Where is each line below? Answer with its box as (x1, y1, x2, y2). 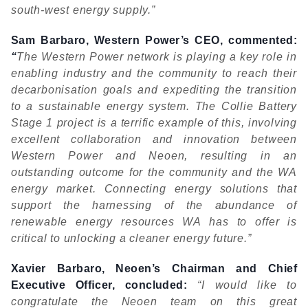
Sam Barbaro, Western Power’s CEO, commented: (11, 34, 297, 46)
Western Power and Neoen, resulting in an (11, 150, 297, 162)
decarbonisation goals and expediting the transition (11, 84, 297, 96)
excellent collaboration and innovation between (11, 133, 297, 145)
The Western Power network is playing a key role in (16, 51, 297, 63)
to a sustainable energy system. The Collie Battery (11, 100, 297, 112)
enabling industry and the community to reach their (11, 67, 297, 79)
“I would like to (187, 279, 297, 291)
